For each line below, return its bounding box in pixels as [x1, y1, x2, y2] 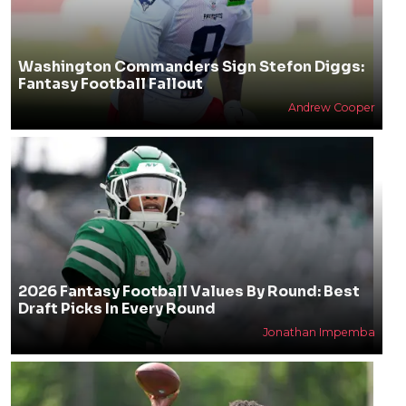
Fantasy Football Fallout [17, 74, 203, 93]
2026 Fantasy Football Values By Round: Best [17, 282, 360, 301]
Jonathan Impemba [262, 325, 375, 339]
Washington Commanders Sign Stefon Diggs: [17, 57, 364, 76]
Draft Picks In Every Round [17, 299, 216, 318]
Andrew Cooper [287, 101, 375, 114]
